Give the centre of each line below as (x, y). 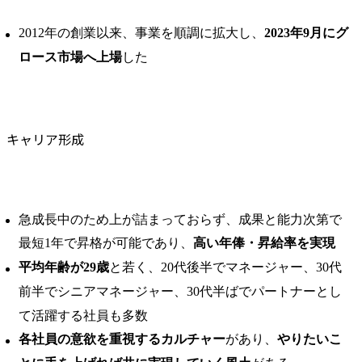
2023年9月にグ (306, 32)
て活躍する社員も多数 (83, 315)
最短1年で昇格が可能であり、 (106, 243)
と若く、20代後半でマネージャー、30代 (225, 267)
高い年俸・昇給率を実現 (264, 243)
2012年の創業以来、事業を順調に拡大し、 (141, 32)
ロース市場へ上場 (70, 57)
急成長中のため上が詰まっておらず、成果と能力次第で (180, 219)
